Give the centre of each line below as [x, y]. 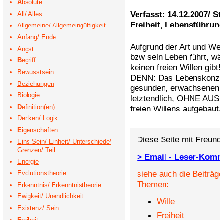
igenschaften [40, 130]
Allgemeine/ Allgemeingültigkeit [61, 26]
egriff [28, 60]
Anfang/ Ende [36, 37]
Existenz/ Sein [38, 208]
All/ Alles [29, 14]
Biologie [28, 95]
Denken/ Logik [37, 118]
